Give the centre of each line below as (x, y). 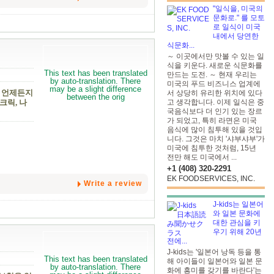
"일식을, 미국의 (238, 9)
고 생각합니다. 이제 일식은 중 (216, 102)
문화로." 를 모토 (239, 18)
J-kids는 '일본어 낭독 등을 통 (214, 252)
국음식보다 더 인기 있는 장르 (215, 111)
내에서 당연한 (236, 36)
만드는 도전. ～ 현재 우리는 (212, 75)
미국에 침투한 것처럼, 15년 (212, 148)
